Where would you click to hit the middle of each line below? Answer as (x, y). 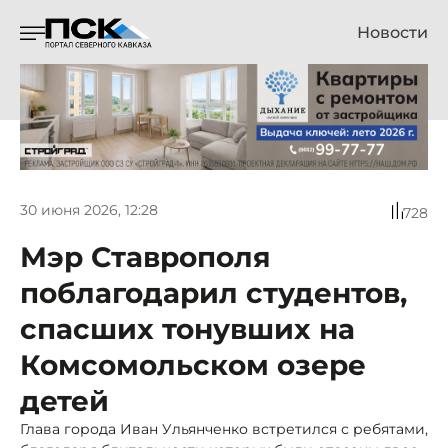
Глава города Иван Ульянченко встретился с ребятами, (224, 428)
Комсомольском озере (193, 364)
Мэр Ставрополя (145, 256)
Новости (392, 32)
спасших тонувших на (187, 328)
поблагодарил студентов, (213, 292)
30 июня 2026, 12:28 (89, 210)
